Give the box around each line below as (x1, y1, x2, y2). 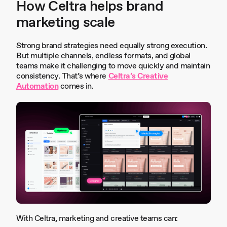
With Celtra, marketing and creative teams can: (16, 213, 178, 224)
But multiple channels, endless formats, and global (16, 51, 191, 61)
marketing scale (16, 13, 115, 32)
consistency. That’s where (16, 71, 108, 82)
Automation (16, 81, 59, 92)
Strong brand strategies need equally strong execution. (16, 41, 207, 51)
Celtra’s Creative (108, 71, 168, 82)
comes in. (60, 81, 94, 92)
